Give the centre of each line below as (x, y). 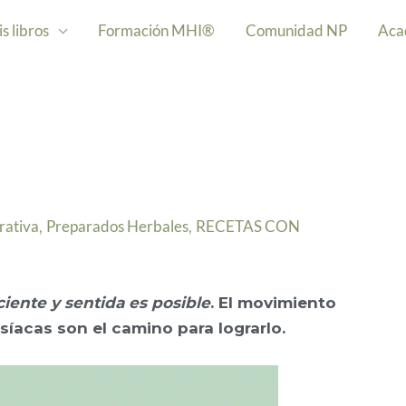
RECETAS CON (248, 226)
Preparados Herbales (117, 226)
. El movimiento (273, 303)
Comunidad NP (296, 30)
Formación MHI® (156, 30)
